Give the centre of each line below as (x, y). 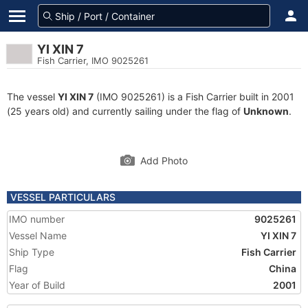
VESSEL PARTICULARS (63, 197)
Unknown (266, 111)
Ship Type (32, 252)
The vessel (32, 97)
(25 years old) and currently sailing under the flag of (125, 111)
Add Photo (164, 161)
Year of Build (37, 285)
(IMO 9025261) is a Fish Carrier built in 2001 (194, 97)
